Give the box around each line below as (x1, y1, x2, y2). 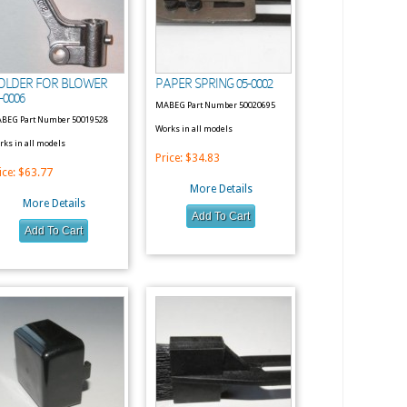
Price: (155, 152, 185, 164)
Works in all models (155, 124, 233, 134)
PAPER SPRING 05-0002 (155, 76, 273, 91)
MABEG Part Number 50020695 (155, 100, 275, 110)
